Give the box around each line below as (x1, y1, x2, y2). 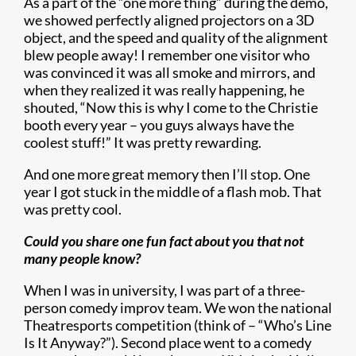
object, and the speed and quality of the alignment (24, 29, 328, 46)
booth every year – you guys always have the (24, 116, 294, 133)
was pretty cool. (24, 200, 122, 218)
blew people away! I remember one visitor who (24, 46, 310, 64)
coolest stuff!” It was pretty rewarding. (24, 133, 261, 151)
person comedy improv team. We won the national (24, 299, 332, 316)
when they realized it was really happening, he (24, 81, 304, 99)
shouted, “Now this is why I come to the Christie (24, 99, 318, 116)
